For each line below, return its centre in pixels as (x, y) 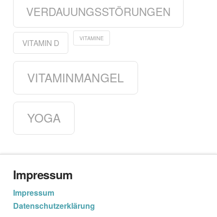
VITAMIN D (40, 43)
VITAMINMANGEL (75, 77)
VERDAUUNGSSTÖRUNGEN (98, 11)
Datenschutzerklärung (54, 206)
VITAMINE (91, 38)
